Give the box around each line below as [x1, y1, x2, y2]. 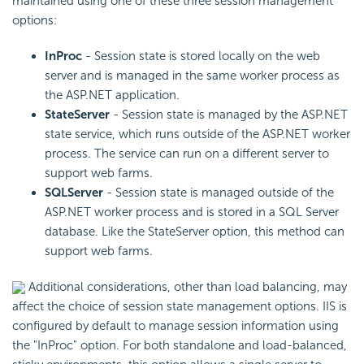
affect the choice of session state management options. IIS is [12, 298, 347, 314]
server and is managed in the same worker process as [45, 67, 340, 83]
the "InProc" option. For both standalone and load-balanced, [12, 337, 347, 353]
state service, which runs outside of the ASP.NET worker [45, 126, 350, 141]
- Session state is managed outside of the [103, 184, 334, 200]
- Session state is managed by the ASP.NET [110, 106, 348, 122]
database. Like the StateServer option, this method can [45, 223, 344, 239]
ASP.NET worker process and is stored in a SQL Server [45, 204, 339, 219]
